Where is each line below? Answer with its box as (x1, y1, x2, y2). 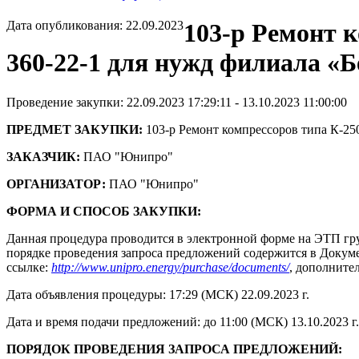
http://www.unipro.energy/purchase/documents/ (51, 260, 289, 274)
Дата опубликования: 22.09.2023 (6, 18, 184, 33)
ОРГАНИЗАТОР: (6, 176, 106, 191)
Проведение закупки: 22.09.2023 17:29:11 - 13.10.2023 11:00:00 (6, 95, 347, 109)
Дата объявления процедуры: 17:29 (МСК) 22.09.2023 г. (6, 287, 309, 301)
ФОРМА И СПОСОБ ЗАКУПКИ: (6, 204, 201, 218)
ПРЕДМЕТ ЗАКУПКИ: (6, 122, 143, 136)
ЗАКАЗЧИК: (6, 149, 80, 163)
